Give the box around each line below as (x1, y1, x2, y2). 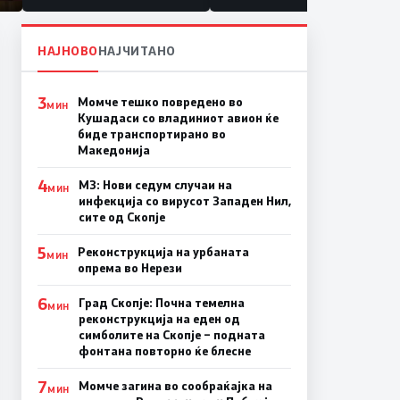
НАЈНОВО (37, 41, 98, 59)
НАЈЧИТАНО (97, 41, 176, 59)
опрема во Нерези (77, 259, 182, 276)
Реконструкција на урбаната (77, 243, 249, 260)
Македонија (77, 141, 150, 158)
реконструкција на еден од (78, 310, 240, 327)
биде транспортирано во (77, 125, 226, 142)
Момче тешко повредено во (77, 93, 243, 110)
